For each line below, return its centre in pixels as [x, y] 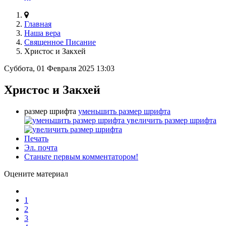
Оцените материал [36, 174]
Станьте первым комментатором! [81, 156]
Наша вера [42, 33]
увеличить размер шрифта [172, 120]
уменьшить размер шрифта [124, 111]
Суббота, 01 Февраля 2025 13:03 [59, 68]
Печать [36, 138]
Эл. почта [41, 147]
